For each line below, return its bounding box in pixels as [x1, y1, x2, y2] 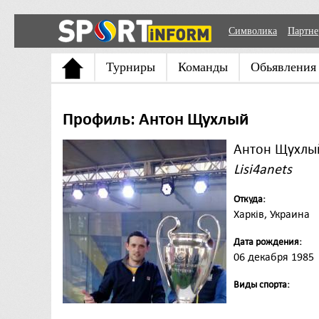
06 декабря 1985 [234, 251, 314, 263]
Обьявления [251, 60, 316, 74]
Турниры [106, 60, 155, 74]
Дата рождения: [234, 236, 302, 247]
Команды [178, 60, 228, 74]
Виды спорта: [234, 279, 290, 290]
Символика [229, 26, 277, 36]
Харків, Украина [234, 208, 310, 221]
